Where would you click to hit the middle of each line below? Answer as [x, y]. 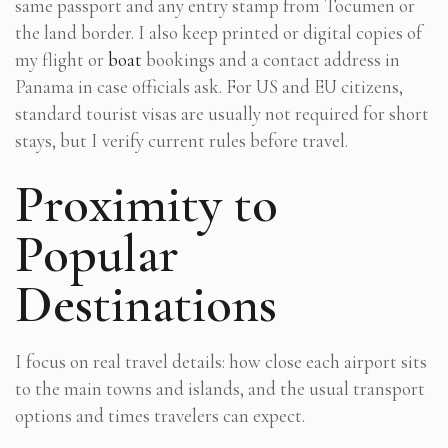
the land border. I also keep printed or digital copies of [218, 32]
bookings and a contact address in [271, 59]
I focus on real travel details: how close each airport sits [221, 361]
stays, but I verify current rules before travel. [181, 140]
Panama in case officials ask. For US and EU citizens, [209, 86]
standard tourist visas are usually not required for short [222, 113]
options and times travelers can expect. [160, 415]
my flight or [61, 59]
